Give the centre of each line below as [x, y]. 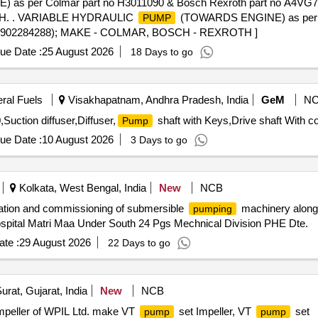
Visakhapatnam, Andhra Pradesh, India [157, 100]
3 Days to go [159, 140]
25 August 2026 [77, 51]
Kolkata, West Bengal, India [81, 188]
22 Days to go [139, 243]
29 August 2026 [55, 242]
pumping [212, 209]
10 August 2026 [77, 139]
